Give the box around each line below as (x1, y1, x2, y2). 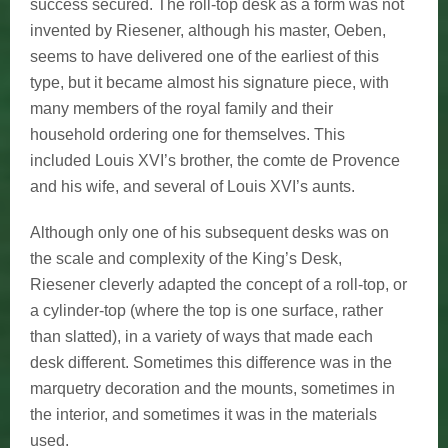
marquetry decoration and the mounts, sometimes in (30, 379, 395, 397)
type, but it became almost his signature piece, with (30, 73, 389, 91)
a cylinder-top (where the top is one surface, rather (30, 301, 383, 319)
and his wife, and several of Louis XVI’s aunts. (30, 177, 355, 195)
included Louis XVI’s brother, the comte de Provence (30, 151, 400, 169)
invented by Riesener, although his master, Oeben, (30, 21, 386, 39)
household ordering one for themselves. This (30, 125, 345, 143)
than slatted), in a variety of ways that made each (30, 327, 373, 345)
